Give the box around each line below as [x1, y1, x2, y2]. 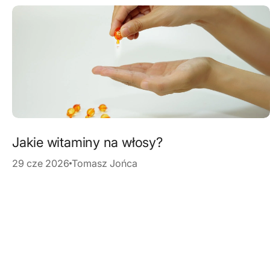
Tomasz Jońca [72, 157, 137, 170]
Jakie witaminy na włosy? [12, 134, 163, 151]
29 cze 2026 [12, 157, 69, 170]
